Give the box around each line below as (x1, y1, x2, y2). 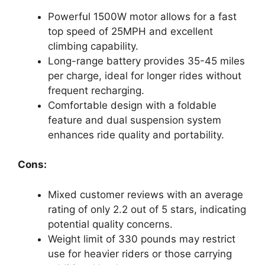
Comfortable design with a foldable (48, 99, 216, 111)
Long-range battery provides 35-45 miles (48, 54, 245, 67)
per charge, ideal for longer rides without (48, 69, 241, 82)
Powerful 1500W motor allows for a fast (48, 10, 237, 22)
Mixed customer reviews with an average (48, 188, 243, 201)
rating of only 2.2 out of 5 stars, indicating (48, 203, 246, 215)
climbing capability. (48, 40, 138, 52)
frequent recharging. (48, 84, 144, 96)
